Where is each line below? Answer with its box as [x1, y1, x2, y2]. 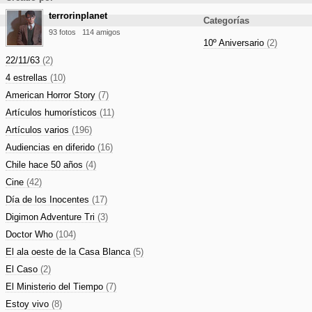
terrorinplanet [49, 10, 107, 21]
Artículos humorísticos [6, 107, 100, 118]
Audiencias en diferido [6, 141, 97, 153]
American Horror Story [6, 89, 98, 100]
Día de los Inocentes [6, 194, 92, 205]
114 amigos [82, 27, 120, 36]
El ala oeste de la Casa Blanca [6, 246, 133, 257]
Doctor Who [6, 228, 56, 240]
